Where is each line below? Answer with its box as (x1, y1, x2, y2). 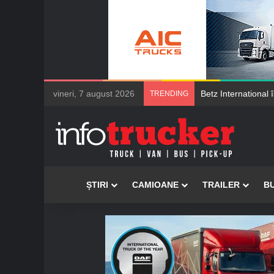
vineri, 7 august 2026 (53, 89, 135, 98)
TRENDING (150, 89, 188, 98)
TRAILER (202, 180, 240, 190)
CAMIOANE (132, 180, 179, 190)
